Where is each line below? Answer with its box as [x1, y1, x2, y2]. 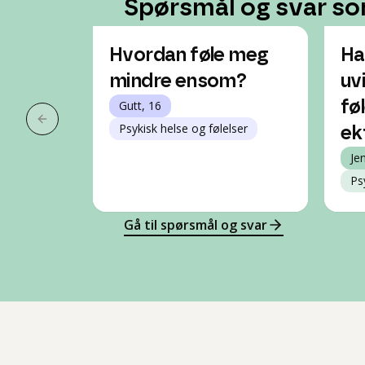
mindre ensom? [109, 72, 247, 91]
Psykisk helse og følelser [119, 121, 248, 136]
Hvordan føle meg [109, 46, 269, 65]
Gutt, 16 [119, 98, 161, 113]
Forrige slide [41, 118, 120, 137]
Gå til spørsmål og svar [124, 216, 267, 234]
